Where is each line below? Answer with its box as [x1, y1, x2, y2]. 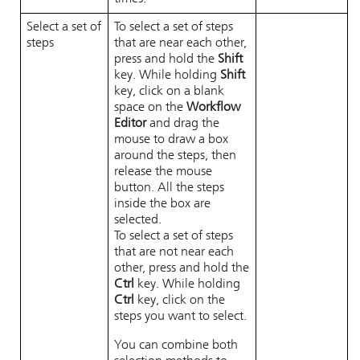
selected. [114, 214, 162, 227]
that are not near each [114, 246, 234, 259]
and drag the [146, 117, 219, 130]
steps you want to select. [114, 310, 247, 323]
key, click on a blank [114, 85, 224, 98]
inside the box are [114, 198, 211, 211]
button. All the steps [114, 182, 224, 194]
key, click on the [134, 294, 225, 307]
